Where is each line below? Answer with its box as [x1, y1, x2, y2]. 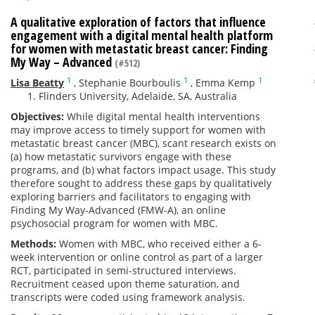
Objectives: [11, 110, 64, 123]
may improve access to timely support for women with [11, 123, 266, 136]
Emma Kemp [195, 76, 255, 89]
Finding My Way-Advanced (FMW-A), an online [11, 203, 226, 217]
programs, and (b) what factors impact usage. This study [11, 163, 276, 176]
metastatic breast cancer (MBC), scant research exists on [11, 136, 276, 150]
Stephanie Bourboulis [79, 76, 181, 89]
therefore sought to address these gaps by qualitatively [11, 176, 271, 190]
